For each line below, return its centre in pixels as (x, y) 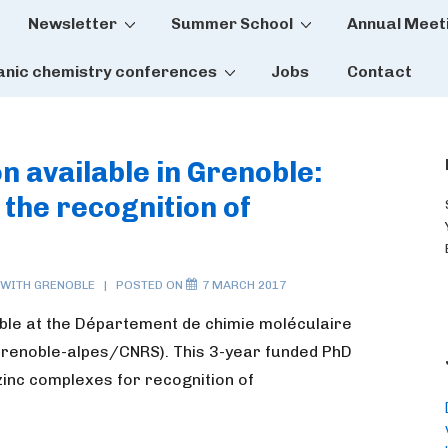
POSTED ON (151, 285)
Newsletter (72, 23)
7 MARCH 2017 (244, 285)
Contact (379, 71)
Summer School (232, 23)
